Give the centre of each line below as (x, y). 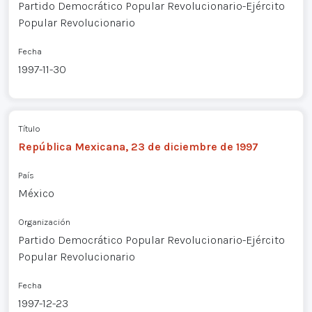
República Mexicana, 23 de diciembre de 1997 (138, 146)
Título (29, 128)
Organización (44, 221)
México (36, 193)
